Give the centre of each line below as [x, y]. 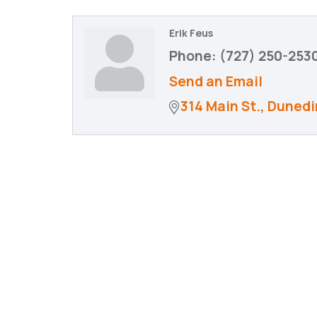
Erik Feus [191, 33]
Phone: [193, 56]
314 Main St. [220, 106]
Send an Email [216, 81]
